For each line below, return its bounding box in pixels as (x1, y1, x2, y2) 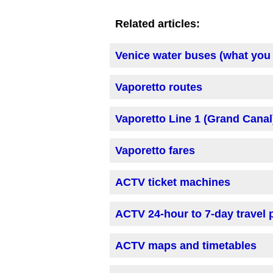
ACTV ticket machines (115, 176, 230, 189)
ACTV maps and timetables (115, 239, 257, 252)
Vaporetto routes (115, 81, 202, 94)
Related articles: (115, 18, 200, 30)
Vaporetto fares (115, 144, 195, 157)
